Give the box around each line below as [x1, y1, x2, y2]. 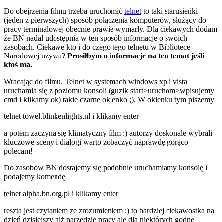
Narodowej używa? [4, 51, 67, 60]
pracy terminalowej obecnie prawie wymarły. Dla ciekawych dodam [4, 24, 217, 33]
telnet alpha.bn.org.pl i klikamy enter [4, 189, 118, 198]
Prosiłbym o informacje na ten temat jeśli [67, 51, 204, 60]
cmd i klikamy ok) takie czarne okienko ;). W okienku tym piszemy [4, 95, 214, 104]
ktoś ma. [4, 60, 32, 69]
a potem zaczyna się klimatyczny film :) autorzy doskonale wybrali [4, 128, 212, 137]
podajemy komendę [4, 172, 65, 181]
